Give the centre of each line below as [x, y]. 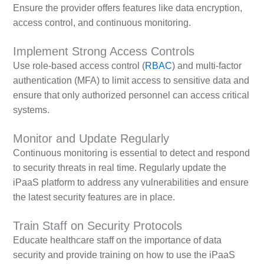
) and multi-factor [207, 66]
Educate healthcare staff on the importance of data [117, 240]
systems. [31, 110]
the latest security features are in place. [94, 197]
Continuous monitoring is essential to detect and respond [131, 153]
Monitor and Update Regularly [91, 139]
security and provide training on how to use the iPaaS [124, 255]
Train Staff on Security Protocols [97, 226]
